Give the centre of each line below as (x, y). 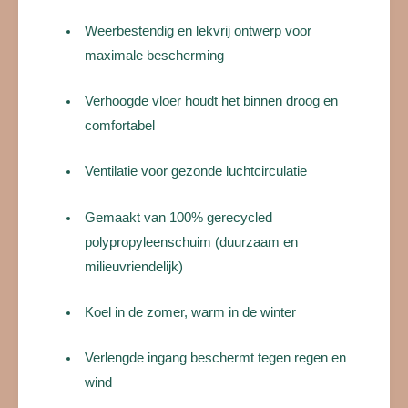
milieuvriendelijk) (134, 266)
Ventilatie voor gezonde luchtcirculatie (196, 172)
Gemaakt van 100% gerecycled (179, 217)
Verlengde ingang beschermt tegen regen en (216, 358)
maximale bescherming (155, 55)
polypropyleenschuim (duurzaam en (192, 242)
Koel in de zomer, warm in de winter (191, 313)
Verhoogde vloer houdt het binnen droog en (212, 101)
